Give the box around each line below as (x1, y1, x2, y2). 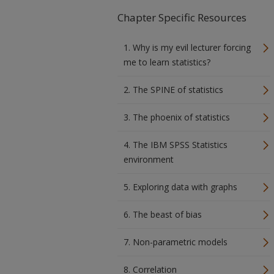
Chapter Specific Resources (117, 10, 246, 24)
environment (124, 154, 174, 165)
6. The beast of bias (124, 209, 202, 220)
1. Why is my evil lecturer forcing (124, 42, 251, 53)
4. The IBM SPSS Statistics (124, 139, 228, 150)
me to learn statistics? (124, 56, 210, 68)
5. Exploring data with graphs (124, 181, 237, 193)
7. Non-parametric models (124, 236, 228, 248)
